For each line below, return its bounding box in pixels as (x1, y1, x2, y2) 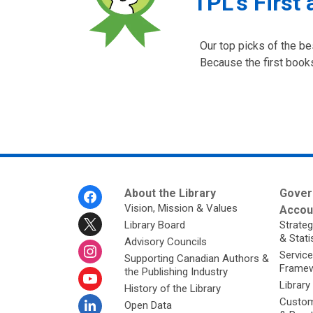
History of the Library (124, 282, 221, 295)
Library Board (124, 219, 185, 231)
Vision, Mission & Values (124, 202, 238, 214)
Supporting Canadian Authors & (124, 252, 269, 265)
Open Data (124, 299, 172, 312)
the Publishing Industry (124, 265, 228, 278)
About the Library (124, 187, 216, 200)
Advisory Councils (124, 235, 207, 248)
